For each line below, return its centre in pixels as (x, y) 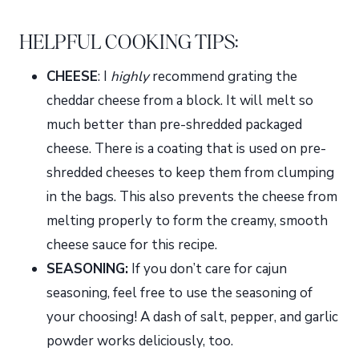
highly (130, 76)
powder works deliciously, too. (140, 341)
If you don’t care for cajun (208, 268)
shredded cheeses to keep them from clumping (190, 172)
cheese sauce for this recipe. (132, 244)
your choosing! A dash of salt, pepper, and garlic (192, 317)
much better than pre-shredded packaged (174, 124)
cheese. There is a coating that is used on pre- (186, 148)
